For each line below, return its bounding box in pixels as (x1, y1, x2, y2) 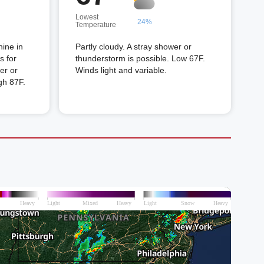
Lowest (75, 13, 98, 21)
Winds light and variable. (75, 65, 167, 75)
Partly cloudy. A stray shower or (75, 42, 192, 51)
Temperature (75, 21, 116, 29)
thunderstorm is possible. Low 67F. (75, 54, 205, 63)
